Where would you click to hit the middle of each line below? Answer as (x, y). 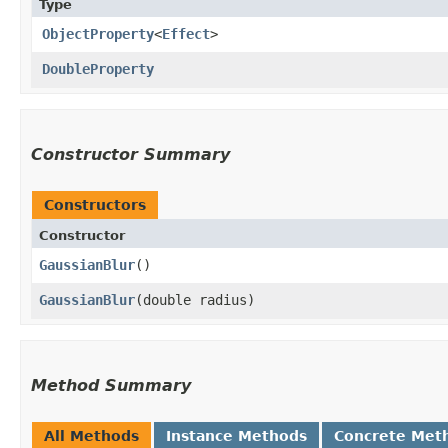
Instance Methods (236, 435)
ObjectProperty (98, 33)
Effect (186, 33)
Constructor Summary (130, 154)
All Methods (91, 435)
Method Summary (111, 385)
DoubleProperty (98, 68)
